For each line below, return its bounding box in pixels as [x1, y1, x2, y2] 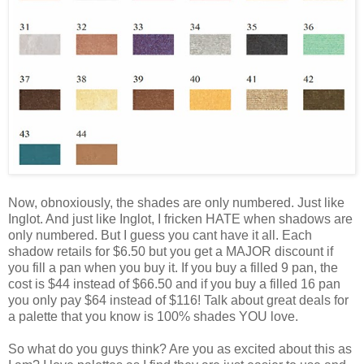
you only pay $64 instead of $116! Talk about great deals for [8, 292, 349, 307]
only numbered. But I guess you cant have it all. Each [8, 227, 312, 242]
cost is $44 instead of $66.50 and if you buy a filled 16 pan [8, 276, 340, 291]
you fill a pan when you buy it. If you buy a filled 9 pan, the [8, 260, 338, 275]
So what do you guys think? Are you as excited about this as [8, 341, 352, 356]
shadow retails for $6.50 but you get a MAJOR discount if [8, 244, 333, 258]
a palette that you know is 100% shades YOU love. [8, 309, 298, 323]
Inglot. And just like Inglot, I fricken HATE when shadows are [8, 211, 353, 226]
